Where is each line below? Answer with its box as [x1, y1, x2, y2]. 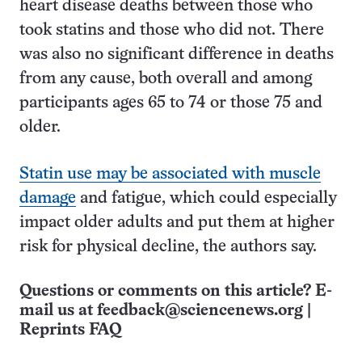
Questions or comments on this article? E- [19, 284, 332, 299]
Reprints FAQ [19, 322, 121, 338]
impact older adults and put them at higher [19, 215, 335, 230]
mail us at [19, 303, 97, 318]
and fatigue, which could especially [76, 191, 337, 206]
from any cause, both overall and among [19, 71, 312, 86]
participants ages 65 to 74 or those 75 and [19, 95, 322, 111]
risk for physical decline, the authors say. [19, 239, 317, 255]
